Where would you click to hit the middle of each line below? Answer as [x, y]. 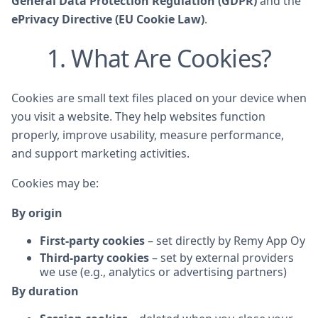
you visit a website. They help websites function [138, 116]
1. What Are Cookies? [159, 58]
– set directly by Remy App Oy [225, 241]
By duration [45, 291]
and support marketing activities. [100, 153]
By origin [37, 213]
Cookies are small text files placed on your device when [159, 98]
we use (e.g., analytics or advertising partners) [163, 272]
